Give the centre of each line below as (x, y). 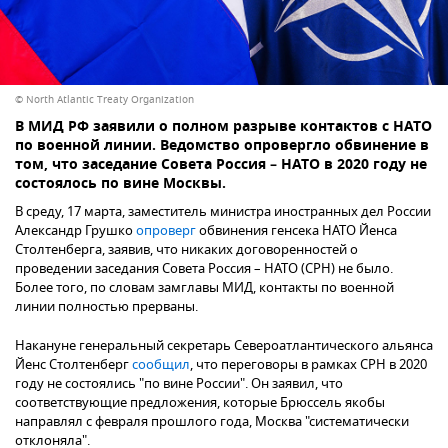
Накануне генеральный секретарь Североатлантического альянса (224, 346)
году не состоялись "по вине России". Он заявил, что (179, 384)
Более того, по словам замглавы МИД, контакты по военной (204, 288)
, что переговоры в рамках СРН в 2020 (308, 365)
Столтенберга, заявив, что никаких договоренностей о (186, 250)
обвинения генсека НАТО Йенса (296, 231)
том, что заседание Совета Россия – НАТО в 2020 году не (221, 166)
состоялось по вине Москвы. (120, 185)
